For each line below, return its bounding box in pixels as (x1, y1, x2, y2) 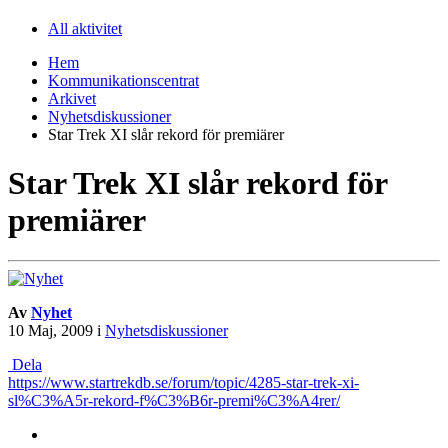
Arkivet (48, 89, 96, 107)
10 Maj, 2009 (8, 322, 93, 340)
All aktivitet (48, 19, 122, 37)
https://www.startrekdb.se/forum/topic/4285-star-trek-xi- (8, 374, 359, 392)
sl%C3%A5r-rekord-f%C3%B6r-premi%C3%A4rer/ (8, 392, 340, 410)
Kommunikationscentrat (48, 71, 199, 89)
